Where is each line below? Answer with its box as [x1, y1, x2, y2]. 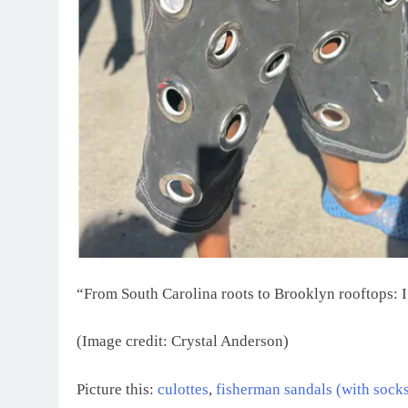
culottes [158, 380, 209, 398]
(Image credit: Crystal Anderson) [76, 332, 289, 351]
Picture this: [76, 380, 158, 398]
